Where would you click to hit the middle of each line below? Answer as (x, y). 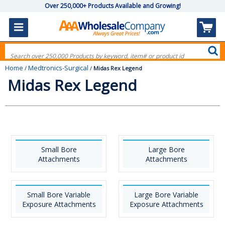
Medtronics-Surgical (58, 68)
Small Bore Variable (59, 195)
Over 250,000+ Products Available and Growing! (113, 6)
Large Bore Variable (166, 195)
